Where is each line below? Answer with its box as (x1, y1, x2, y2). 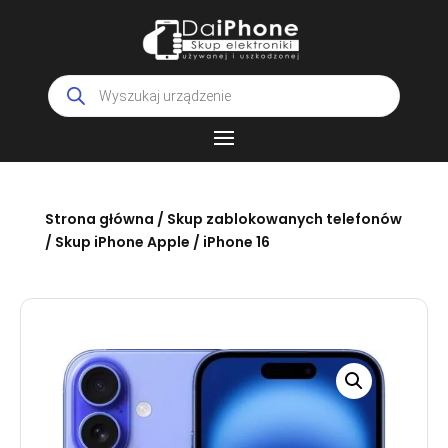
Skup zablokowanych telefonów (166, 209, 402, 229)
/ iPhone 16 (189, 232, 270, 252)
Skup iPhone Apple (54, 232, 190, 252)
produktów (47, 86, 129, 106)
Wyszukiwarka (47, 72, 151, 92)
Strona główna (44, 209, 154, 229)
